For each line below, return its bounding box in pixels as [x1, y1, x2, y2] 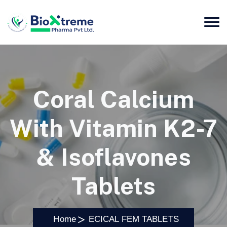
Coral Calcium [32, 85, 195, 114]
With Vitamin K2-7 [10, 114, 217, 143]
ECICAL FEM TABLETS [88, 214, 179, 224]
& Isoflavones [36, 143, 191, 172]
